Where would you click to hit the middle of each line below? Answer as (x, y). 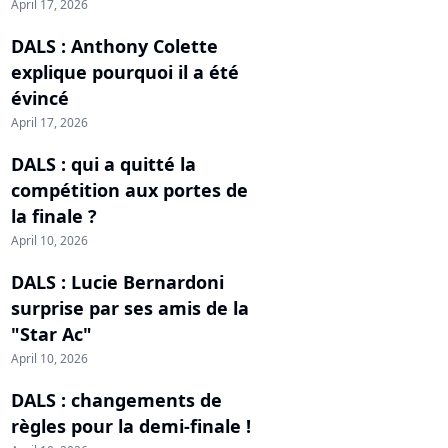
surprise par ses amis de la (130, 307)
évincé (40, 97)
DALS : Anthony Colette (114, 45)
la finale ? (54, 215)
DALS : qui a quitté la (103, 163)
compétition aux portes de (129, 189)
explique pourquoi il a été (125, 71)
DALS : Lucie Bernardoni (117, 281)
